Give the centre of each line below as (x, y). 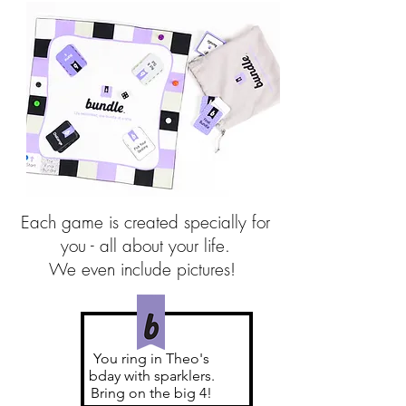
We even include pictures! (145, 269)
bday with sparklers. (151, 376)
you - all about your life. (145, 246)
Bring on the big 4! (151, 393)
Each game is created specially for (145, 222)
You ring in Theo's (151, 358)
